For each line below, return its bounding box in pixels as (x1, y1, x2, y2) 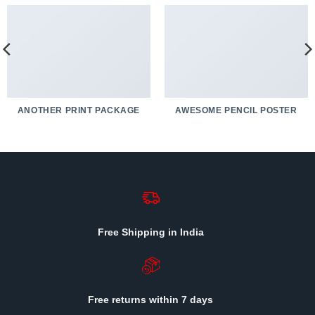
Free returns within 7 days (88, 293, 213, 305)
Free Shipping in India (97, 226, 204, 238)
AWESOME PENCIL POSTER (175, 106, 297, 115)
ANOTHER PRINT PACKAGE (17, 106, 141, 115)
